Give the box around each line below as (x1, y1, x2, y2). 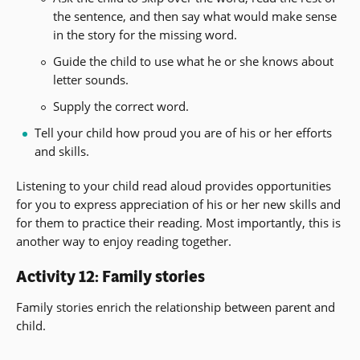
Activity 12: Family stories (16, 266, 205, 288)
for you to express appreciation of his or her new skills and (16, 196, 341, 213)
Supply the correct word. (52, 98, 189, 115)
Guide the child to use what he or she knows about (52, 53, 333, 70)
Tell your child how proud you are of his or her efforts (34, 125, 332, 141)
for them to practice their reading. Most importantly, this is (16, 215, 341, 231)
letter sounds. (52, 72, 129, 88)
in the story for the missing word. (52, 27, 237, 43)
